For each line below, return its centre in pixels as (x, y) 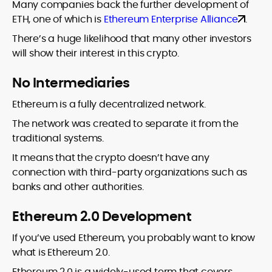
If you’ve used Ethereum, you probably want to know (134, 238)
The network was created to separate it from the (125, 124)
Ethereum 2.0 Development (102, 217)
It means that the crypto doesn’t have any (111, 158)
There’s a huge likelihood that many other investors (132, 39)
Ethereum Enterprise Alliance (171, 19)
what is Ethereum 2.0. (61, 253)
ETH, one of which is (58, 19)
